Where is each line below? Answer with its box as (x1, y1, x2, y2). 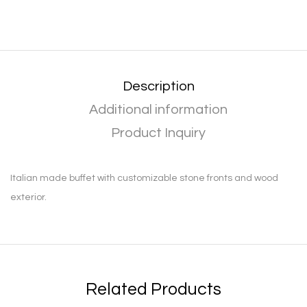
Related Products (86, 280, 221, 298)
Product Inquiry (111, 125, 206, 140)
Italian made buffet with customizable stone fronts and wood (10, 173, 278, 183)
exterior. (10, 192, 47, 202)
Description (122, 79, 195, 93)
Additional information (89, 102, 228, 116)
